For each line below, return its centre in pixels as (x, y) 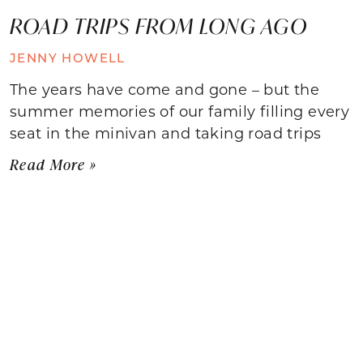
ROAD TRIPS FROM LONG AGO (158, 26)
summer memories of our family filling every (180, 111)
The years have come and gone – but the (165, 89)
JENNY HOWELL (68, 57)
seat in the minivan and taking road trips (166, 132)
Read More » (53, 164)
